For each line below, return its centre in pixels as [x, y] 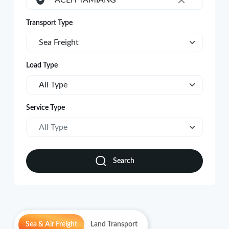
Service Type [45, 108]
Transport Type [49, 23]
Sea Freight [59, 42]
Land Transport [114, 224]
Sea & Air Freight [51, 224]
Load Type [42, 65]
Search [123, 161]
